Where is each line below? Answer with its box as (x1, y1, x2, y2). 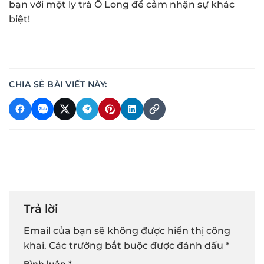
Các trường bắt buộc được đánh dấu (49, 239, 226, 251)
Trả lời (24, 202, 61, 216)
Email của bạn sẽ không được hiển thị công (24, 225, 230, 236)
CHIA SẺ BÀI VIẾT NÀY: (9, 79, 107, 90)
